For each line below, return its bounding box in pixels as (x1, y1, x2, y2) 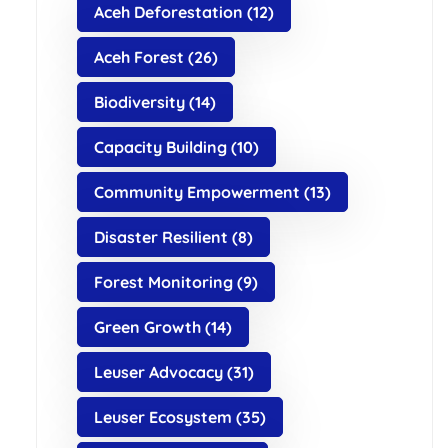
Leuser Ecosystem (93, 407, 232, 428)
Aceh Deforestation (93, 2, 243, 23)
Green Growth (93, 317, 201, 338)
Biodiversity (93, 92, 185, 113)
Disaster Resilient (93, 227, 228, 248)
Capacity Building (93, 137, 227, 158)
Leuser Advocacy (93, 362, 223, 383)
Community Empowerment (93, 182, 300, 203)
